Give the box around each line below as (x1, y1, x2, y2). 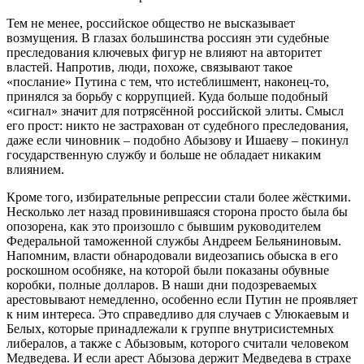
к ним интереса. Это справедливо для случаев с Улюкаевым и (6, 306, 349, 321)
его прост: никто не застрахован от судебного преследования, (6, 118, 349, 132)
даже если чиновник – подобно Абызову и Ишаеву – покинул (6, 132, 349, 147)
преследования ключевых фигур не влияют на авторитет (6, 45, 322, 59)
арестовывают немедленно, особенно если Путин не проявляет (6, 292, 357, 306)
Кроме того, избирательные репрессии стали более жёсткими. (6, 189, 351, 204)
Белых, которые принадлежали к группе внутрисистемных (6, 321, 334, 336)
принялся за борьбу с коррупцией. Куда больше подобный (6, 89, 328, 103)
